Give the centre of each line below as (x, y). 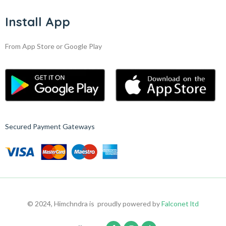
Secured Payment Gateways (50, 127)
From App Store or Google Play (53, 46)
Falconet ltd (180, 204)
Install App (38, 22)
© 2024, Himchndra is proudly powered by (94, 204)
